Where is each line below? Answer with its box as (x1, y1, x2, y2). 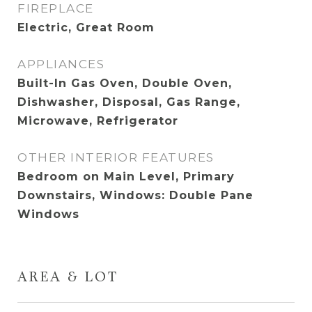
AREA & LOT (17, 271, 118, 286)
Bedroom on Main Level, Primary (17, 170, 235, 183)
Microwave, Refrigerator (17, 114, 178, 127)
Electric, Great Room (17, 21, 155, 34)
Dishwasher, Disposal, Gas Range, (17, 95, 240, 109)
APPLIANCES (17, 57, 104, 71)
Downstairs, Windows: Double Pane (17, 189, 253, 202)
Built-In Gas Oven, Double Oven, (17, 77, 232, 90)
